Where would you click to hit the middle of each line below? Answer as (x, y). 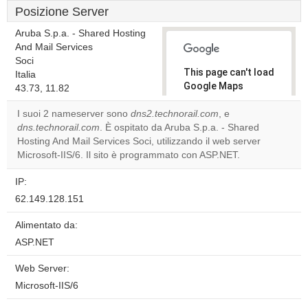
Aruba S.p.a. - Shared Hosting (80, 33)
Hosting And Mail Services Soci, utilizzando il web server (139, 141)
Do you (206, 129)
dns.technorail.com (58, 128)
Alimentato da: (46, 225)
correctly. (206, 100)
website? (211, 153)
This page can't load (229, 72)
